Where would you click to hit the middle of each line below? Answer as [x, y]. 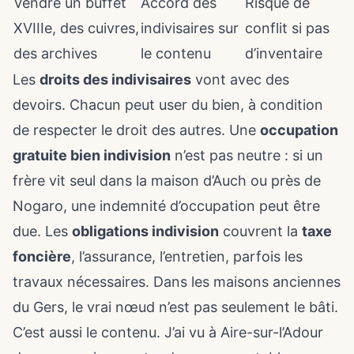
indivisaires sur [190, 28]
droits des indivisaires [115, 79]
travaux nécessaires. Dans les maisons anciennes [177, 282]
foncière [42, 256]
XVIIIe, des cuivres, [76, 28]
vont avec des [240, 79]
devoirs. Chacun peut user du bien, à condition [168, 105]
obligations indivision [145, 231]
